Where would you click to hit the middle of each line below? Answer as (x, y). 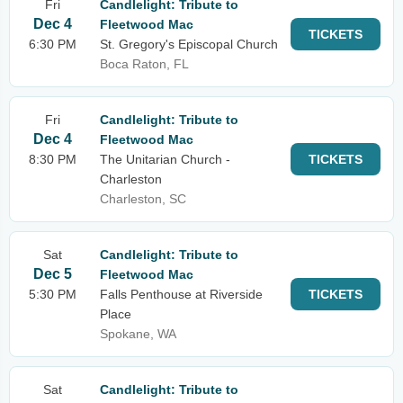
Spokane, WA (138, 334)
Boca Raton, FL (144, 64)
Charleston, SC (143, 199)
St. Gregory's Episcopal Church (189, 44)
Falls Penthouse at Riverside (181, 294)
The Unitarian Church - (165, 159)
